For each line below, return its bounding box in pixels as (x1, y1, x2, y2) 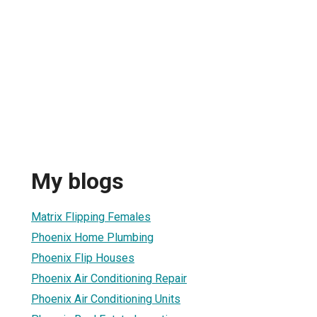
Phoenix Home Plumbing (31, 230, 154, 244)
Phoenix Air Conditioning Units (31, 292, 180, 306)
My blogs (31, 168, 124, 195)
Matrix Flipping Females (31, 209, 151, 224)
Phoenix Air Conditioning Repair (31, 271, 187, 285)
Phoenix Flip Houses (31, 250, 134, 265)
